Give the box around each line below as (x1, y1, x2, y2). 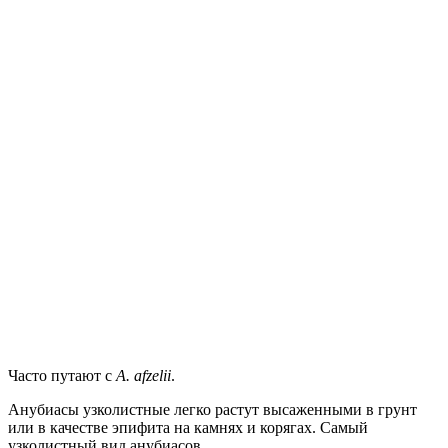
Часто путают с (8, 366, 116, 384)
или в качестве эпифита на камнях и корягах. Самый (8, 418, 368, 436)
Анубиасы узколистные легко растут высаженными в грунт (8, 400, 417, 418)
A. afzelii (116, 366, 171, 384)
